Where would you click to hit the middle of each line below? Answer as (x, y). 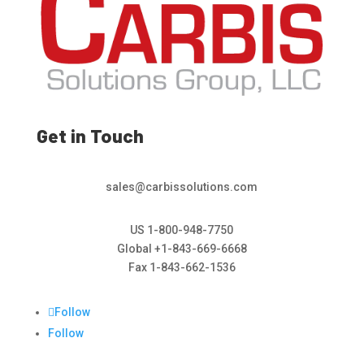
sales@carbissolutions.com (182, 187)
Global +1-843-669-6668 (182, 249)
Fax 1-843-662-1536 (182, 268)
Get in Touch (90, 136)
